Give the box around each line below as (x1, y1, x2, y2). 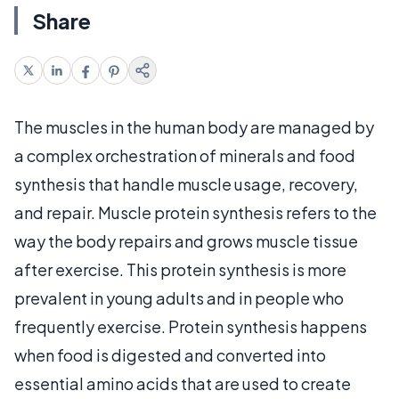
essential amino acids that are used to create (14, 372, 351, 394)
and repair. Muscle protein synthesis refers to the (14, 201, 377, 223)
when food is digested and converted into (14, 344, 326, 365)
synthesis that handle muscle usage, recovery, (14, 173, 358, 194)
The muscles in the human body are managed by (14, 116, 374, 137)
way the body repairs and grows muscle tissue (14, 230, 358, 251)
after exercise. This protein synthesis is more (14, 258, 346, 280)
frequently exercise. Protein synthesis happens (14, 315, 367, 337)
